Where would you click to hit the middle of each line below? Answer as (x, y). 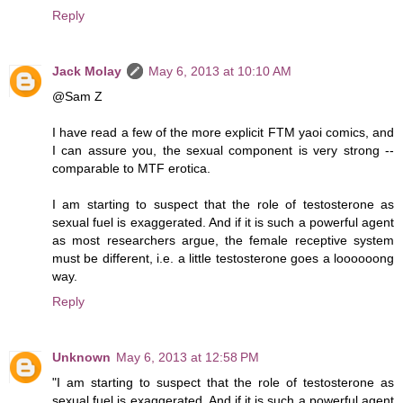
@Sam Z (77, 96)
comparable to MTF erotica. (131, 168)
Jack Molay (87, 71)
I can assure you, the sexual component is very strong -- (223, 150)
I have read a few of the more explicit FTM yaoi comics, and (223, 132)
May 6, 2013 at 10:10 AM (220, 71)
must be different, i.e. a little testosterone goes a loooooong (223, 258)
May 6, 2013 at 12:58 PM (188, 357)
